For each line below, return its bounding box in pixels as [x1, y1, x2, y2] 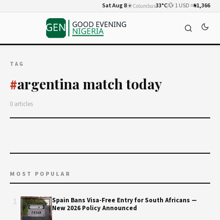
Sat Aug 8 [102, 1, 127, 10]
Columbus [133, 2, 156, 10]
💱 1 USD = [168, 1, 193, 10]
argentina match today [17, 75, 162, 93]
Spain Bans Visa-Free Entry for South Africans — [52, 196, 197, 205]
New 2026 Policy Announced [52, 204, 137, 213]
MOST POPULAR [10, 170, 71, 178]
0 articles [10, 100, 33, 109]
